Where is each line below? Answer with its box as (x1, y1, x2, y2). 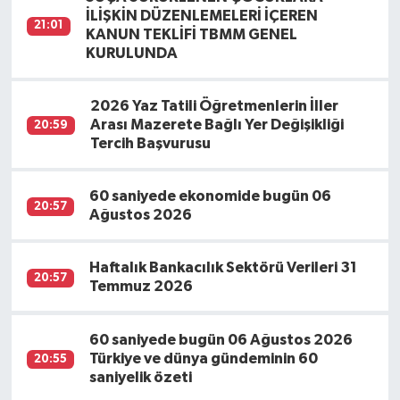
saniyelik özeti (89, 369, 193, 385)
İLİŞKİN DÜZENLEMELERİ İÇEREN (86, 7, 319, 23)
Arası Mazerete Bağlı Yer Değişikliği (90, 116, 345, 132)
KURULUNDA (86, 45, 179, 61)
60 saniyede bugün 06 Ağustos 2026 (89, 331, 354, 347)
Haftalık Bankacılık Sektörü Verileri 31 (89, 260, 358, 276)
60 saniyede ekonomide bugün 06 (89, 188, 332, 204)
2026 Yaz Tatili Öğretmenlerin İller (90, 97, 339, 113)
